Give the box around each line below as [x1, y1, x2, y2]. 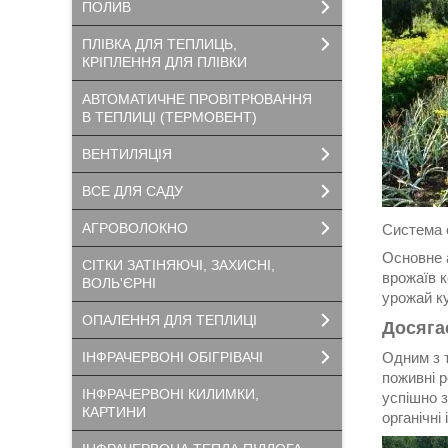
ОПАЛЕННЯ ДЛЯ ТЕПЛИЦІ [82, 312, 257, 328]
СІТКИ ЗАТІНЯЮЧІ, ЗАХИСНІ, [82, 257, 275, 273]
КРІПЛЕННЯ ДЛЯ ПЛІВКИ [82, 54, 247, 70]
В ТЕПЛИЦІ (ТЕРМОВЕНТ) [82, 109, 257, 125]
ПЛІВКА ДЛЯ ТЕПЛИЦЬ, [82, 36, 237, 52]
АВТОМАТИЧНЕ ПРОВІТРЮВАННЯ [82, 91, 312, 107]
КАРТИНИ [82, 404, 146, 420]
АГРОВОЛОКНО [82, 220, 188, 236]
